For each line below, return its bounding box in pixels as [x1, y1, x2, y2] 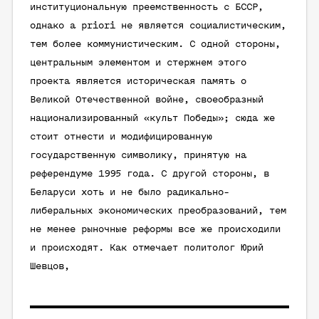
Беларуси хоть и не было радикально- [30, 187, 229, 198]
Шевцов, [30, 261, 70, 272]
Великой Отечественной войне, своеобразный [30, 95, 263, 105]
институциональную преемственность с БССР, [30, 2, 263, 13]
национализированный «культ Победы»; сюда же [30, 113, 275, 124]
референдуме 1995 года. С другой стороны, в [30, 169, 269, 179]
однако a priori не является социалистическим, [30, 21, 286, 31]
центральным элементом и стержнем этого [30, 58, 246, 68]
